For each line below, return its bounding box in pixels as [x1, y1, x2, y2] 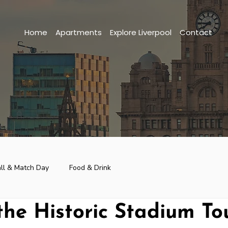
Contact [179, 26, 212, 38]
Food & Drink [69, 162, 111, 173]
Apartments [55, 26, 102, 38]
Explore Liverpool [109, 26, 172, 38]
